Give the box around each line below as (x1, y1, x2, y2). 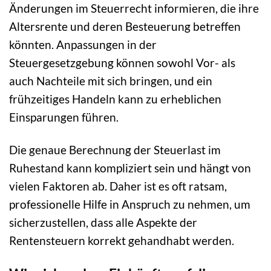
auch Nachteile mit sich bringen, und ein (9, 73, 212, 88)
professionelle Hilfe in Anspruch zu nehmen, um (9, 197, 250, 212)
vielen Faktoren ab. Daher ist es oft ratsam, (9, 179, 227, 194)
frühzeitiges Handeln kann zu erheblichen (9, 91, 221, 106)
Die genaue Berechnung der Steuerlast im (9, 143, 221, 157)
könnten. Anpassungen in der (9, 37, 157, 51)
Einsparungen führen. (9, 109, 119, 124)
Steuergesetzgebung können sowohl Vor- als (9, 55, 235, 70)
